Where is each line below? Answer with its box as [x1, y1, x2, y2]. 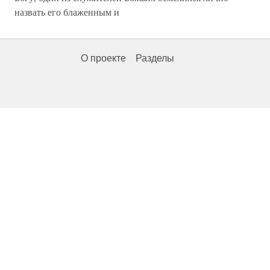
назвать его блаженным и [14, 5, 119, 18]
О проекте [81, 53, 126, 63]
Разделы [136, 53, 174, 63]
